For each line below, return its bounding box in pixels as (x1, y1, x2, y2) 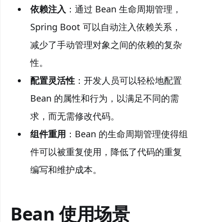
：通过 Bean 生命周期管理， (65, 3, 181, 15)
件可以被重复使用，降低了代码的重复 (30, 146, 182, 158)
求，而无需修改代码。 (30, 110, 119, 122)
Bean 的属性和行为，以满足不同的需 (30, 92, 179, 104)
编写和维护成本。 (30, 164, 102, 175)
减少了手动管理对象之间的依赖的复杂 (30, 39, 182, 51)
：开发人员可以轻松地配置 (74, 74, 182, 86)
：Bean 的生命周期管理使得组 (65, 128, 188, 140)
